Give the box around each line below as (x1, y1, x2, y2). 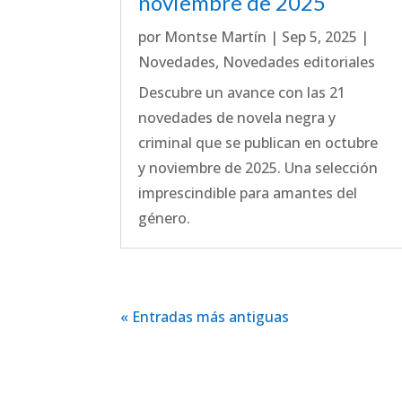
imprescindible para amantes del (138, 183, 358, 204)
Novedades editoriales (223, 52, 376, 73)
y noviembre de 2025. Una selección (138, 158, 379, 179)
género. (138, 208, 191, 229)
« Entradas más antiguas (120, 306, 290, 327)
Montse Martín (164, 27, 267, 48)
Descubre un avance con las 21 (138, 83, 346, 103)
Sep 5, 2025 (282, 27, 358, 48)
